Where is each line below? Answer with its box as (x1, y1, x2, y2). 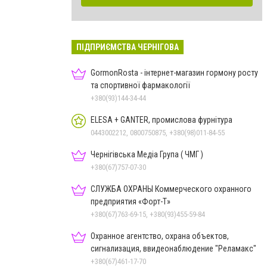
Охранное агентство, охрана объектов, (91, 231, 229, 241)
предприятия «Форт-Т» (91, 196, 170, 206)
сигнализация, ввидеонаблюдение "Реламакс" (91, 243, 256, 253)
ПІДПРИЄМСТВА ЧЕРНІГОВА (76, 42, 179, 52)
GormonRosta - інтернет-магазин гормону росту (91, 67, 258, 77)
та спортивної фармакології (91, 80, 190, 90)
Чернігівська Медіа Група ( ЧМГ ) (91, 149, 203, 159)
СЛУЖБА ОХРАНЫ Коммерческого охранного (91, 184, 252, 194)
